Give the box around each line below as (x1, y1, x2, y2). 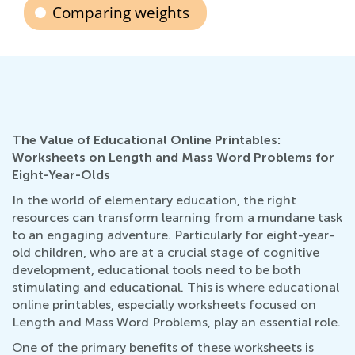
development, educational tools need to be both (12, 262, 301, 277)
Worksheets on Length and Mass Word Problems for (12, 150, 334, 165)
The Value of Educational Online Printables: (12, 132, 281, 147)
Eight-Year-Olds (12, 167, 110, 182)
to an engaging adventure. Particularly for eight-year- (12, 227, 334, 242)
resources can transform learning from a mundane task (12, 210, 342, 225)
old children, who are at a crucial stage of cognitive (12, 245, 319, 260)
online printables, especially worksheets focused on (12, 297, 316, 312)
